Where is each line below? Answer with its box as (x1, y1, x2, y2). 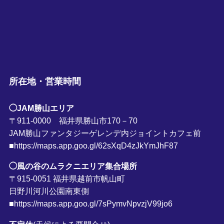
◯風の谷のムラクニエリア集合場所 (8, 161, 137, 171)
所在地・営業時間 (8, 76, 81, 87)
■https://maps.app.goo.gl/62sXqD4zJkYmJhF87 (8, 141, 178, 150)
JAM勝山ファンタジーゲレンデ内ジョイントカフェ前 (8, 128, 201, 138)
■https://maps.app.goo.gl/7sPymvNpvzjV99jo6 (8, 199, 172, 208)
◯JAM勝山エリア (8, 103, 74, 113)
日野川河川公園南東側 (8, 186, 89, 196)
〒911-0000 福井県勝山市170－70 (8, 116, 137, 125)
